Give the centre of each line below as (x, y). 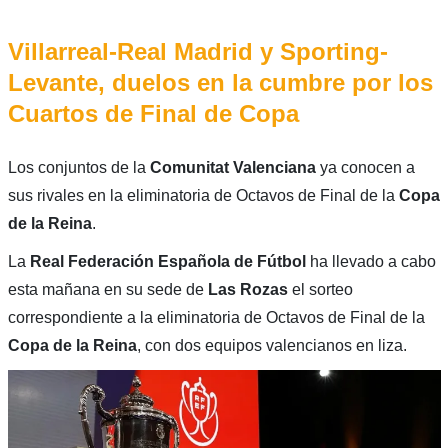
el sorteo (320, 290)
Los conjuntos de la (78, 168)
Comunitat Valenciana (234, 168)
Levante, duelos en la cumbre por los (220, 83)
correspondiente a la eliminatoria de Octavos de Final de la (216, 318)
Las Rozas (247, 290)
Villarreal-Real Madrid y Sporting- (197, 52)
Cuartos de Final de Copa (153, 114)
